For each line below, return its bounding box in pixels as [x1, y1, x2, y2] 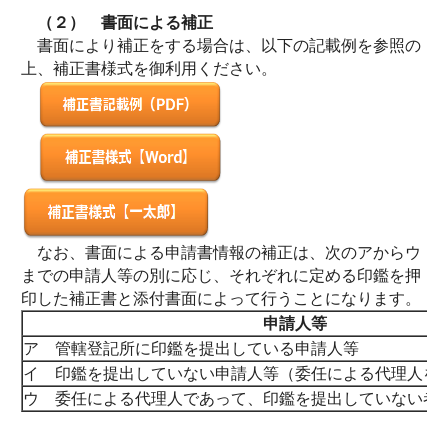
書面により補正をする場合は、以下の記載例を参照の [21, 37, 421, 54]
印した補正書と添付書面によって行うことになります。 [21, 290, 421, 307]
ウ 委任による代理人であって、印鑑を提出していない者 [23, 390, 439, 407]
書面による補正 [101, 14, 213, 31]
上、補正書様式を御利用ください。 [21, 60, 293, 77]
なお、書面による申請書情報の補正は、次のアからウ [21, 244, 421, 261]
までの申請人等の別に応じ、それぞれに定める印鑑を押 [21, 267, 421, 284]
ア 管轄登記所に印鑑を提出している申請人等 [23, 340, 359, 357]
